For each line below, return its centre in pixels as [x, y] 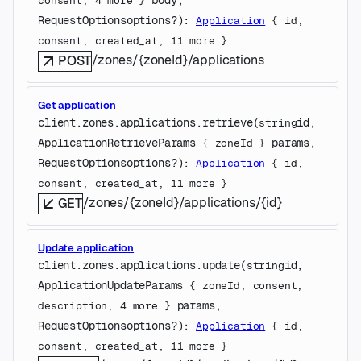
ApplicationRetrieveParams [117, 142]
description [73, 305]
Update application [86, 247]
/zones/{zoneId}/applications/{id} [183, 202]
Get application [77, 105]
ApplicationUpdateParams [111, 285]
